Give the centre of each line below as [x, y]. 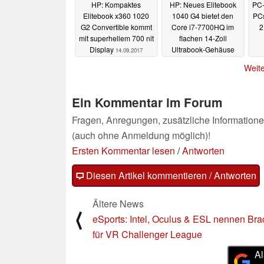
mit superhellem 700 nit [116, 38]
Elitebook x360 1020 [116, 16]
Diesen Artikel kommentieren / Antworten [170, 175]
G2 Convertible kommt [116, 27]
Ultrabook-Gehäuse [203, 49]
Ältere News [118, 203]
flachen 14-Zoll [203, 38]
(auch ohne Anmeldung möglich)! [141, 135]
